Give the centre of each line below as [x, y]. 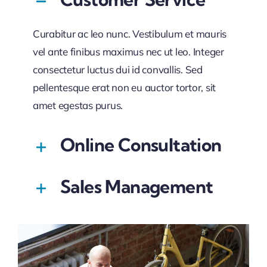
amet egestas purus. [78, 105]
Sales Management [136, 186]
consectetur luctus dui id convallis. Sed [117, 70]
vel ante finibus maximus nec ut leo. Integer [128, 52]
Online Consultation [141, 145]
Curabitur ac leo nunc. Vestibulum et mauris [130, 34]
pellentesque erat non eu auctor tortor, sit [124, 88]
